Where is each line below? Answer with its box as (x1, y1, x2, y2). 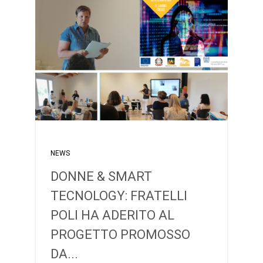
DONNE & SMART (50, 168, 152, 184)
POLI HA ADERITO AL (50, 207, 174, 222)
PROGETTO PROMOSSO (50, 227, 190, 242)
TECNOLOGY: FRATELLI (50, 188, 187, 203)
